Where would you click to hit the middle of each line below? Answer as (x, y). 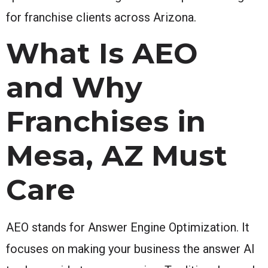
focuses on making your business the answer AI (130, 249)
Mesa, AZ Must (117, 155)
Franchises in (106, 121)
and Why (74, 87)
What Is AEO (102, 53)
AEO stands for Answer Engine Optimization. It (128, 227)
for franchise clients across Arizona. (101, 17)
